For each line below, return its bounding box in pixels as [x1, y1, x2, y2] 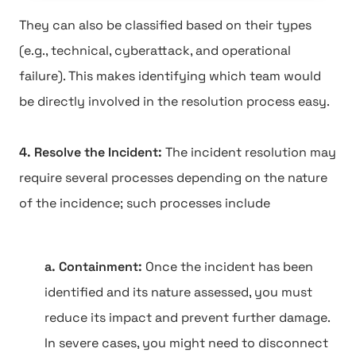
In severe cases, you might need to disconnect [44, 335, 328, 351]
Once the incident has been [145, 258, 313, 275]
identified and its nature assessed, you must [44, 284, 312, 300]
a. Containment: [44, 258, 145, 275]
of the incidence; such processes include [19, 195, 270, 211]
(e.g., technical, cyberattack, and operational [19, 42, 291, 59]
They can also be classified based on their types [19, 17, 311, 33]
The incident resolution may [165, 144, 336, 161]
